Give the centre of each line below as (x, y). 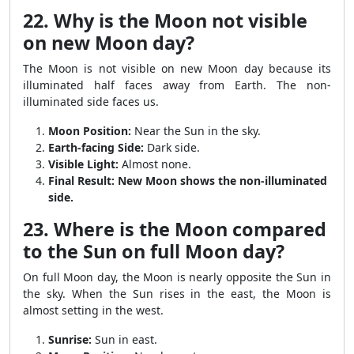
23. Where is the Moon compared (175, 229)
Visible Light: (83, 164)
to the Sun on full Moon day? (154, 251)
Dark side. (172, 147)
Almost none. (155, 164)
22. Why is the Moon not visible (165, 21)
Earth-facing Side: (96, 147)
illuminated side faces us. (91, 102)
